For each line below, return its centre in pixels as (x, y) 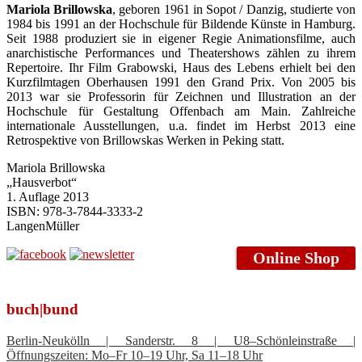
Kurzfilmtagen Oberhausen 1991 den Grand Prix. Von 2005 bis (181, 82)
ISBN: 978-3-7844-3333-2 (75, 211)
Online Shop (296, 257)
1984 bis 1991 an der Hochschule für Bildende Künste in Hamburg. (181, 23)
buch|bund (42, 309)
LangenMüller (43, 225)
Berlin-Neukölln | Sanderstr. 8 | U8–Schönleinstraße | (181, 340)
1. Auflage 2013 (48, 196)
